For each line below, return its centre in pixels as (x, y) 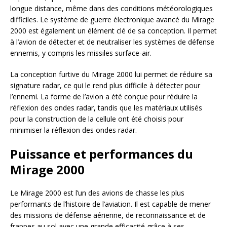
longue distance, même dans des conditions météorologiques (111, 8)
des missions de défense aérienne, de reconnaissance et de (108, 215)
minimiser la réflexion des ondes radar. (73, 130)
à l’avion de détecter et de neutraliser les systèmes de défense (112, 42)
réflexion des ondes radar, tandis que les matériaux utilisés (106, 107)
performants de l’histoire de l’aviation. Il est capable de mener (110, 204)
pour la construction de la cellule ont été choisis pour (97, 119)
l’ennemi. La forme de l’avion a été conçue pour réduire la (104, 96)
